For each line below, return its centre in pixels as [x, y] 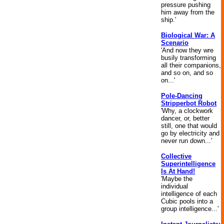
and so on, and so [187, 73]
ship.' [168, 20]
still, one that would [189, 126]
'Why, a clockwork [187, 111]
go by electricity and [190, 133]
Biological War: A [188, 35]
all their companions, [191, 65]
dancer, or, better [185, 118]
